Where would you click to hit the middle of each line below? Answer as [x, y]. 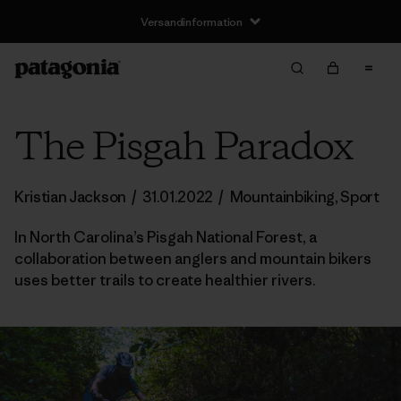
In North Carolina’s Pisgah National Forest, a [166, 237]
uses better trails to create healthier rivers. [165, 280]
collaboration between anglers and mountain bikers [193, 259]
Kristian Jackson [72, 197]
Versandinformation [192, 21]
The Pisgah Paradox [183, 149]
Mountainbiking [282, 197]
